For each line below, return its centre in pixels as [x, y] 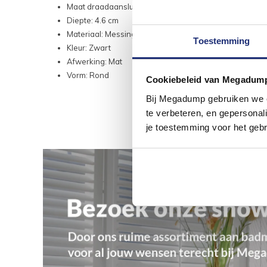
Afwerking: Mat [94, 62]
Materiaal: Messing [101, 34]
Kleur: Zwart [89, 48]
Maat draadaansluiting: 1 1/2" [121, 7]
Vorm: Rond [88, 75]
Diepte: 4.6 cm [93, 21]
